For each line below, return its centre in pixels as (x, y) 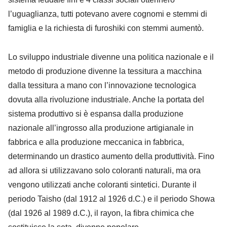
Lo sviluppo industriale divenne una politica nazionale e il (111, 57)
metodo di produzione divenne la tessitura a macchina (105, 71)
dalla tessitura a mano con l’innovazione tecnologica (102, 85)
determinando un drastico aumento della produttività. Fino (111, 156)
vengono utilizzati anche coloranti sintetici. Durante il (102, 184)
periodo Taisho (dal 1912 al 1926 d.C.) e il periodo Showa (111, 199)
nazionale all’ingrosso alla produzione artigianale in (101, 128)
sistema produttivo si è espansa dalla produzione (96, 113)
